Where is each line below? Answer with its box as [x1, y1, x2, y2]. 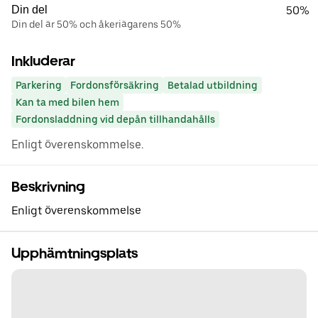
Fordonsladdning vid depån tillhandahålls [16, 114, 215, 126]
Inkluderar [11, 53, 75, 70]
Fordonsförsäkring [70, 79, 159, 92]
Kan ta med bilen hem [16, 97, 119, 109]
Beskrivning [11, 178, 85, 196]
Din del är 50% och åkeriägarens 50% [11, 18, 181, 31]
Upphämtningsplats [11, 245, 138, 263]
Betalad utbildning [168, 79, 258, 92]
